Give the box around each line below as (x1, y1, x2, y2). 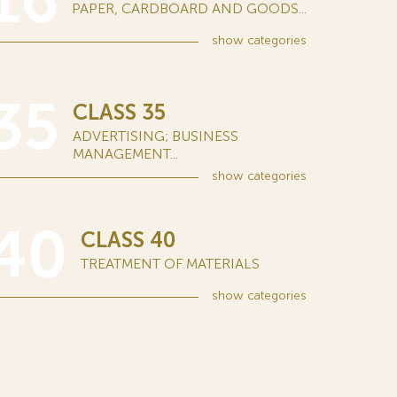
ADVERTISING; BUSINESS (73, 128, 238, 144)
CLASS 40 (81, 227, 175, 253)
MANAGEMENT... (73, 145, 178, 162)
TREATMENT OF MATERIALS (81, 255, 260, 272)
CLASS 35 (73, 99, 166, 125)
